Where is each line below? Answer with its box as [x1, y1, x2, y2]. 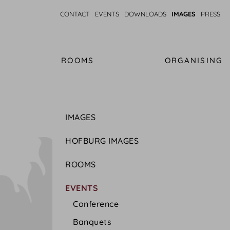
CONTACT [60, 10, 90, 18]
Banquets [73, 217, 111, 227]
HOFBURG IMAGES [65, 136, 139, 146]
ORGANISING [164, 55, 223, 65]
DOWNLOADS [124, 10, 166, 18]
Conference [73, 199, 119, 209]
